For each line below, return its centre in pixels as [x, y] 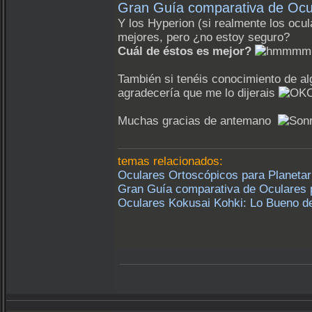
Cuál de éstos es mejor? [185, 52]
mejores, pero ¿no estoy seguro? [204, 38]
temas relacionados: [170, 162]
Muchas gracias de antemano [198, 121]
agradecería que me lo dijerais [198, 93]
